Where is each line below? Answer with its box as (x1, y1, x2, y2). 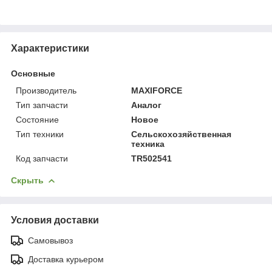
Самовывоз (28, 235, 73, 245)
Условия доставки (11, 214, 99, 225)
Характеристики (11, 42, 89, 53)
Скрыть (11, 175, 44, 185)
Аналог (131, 100, 162, 110)
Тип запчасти (16, 100, 68, 110)
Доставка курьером (28, 254, 104, 264)
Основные (11, 68, 55, 78)
